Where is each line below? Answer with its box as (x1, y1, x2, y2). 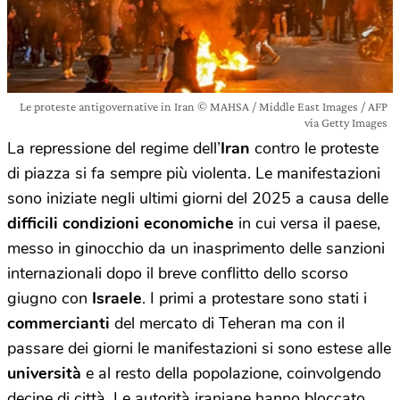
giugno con (7, 287, 92, 309)
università (7, 362, 86, 384)
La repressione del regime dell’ (7, 137, 221, 159)
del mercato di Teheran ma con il (114, 312, 345, 334)
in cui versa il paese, (234, 212, 380, 234)
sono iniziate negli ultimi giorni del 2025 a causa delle (7, 187, 388, 209)
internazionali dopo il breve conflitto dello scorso (7, 262, 348, 284)
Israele (92, 287, 142, 309)
